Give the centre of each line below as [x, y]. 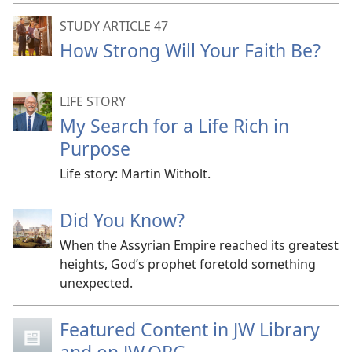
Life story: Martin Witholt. [135, 174]
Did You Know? [122, 220]
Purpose [95, 148]
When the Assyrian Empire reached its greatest [199, 245]
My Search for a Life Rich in [174, 126]
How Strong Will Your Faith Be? [190, 50]
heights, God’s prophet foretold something [188, 264]
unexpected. [96, 283]
